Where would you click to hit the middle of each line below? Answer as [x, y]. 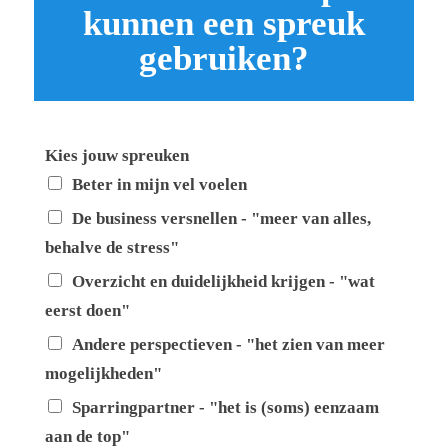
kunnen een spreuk [223, 23]
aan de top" [87, 436]
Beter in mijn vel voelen [159, 184]
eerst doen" [87, 310]
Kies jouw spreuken [116, 155]
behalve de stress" [111, 247]
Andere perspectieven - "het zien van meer [228, 344]
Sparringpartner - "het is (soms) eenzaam [225, 407]
